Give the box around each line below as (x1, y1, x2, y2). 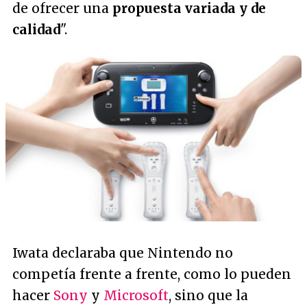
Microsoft (103, 287, 169, 304)
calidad (12, 21, 60, 38)
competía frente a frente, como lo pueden (12, 266, 291, 283)
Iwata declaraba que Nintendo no (12, 245, 233, 262)
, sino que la (169, 287, 248, 304)
